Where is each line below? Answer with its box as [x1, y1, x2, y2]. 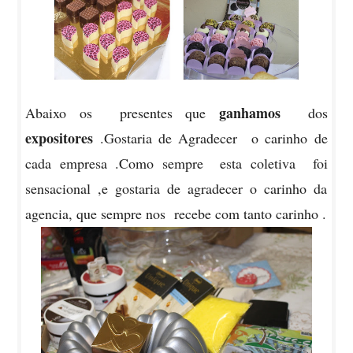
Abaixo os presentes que [25, 103, 220, 123]
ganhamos [219, 102, 281, 124]
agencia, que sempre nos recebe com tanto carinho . [25, 204, 327, 224]
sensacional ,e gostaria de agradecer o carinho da [25, 179, 328, 199]
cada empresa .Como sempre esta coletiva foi [25, 154, 328, 173]
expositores [25, 128, 100, 149]
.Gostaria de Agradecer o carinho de [99, 128, 328, 148]
